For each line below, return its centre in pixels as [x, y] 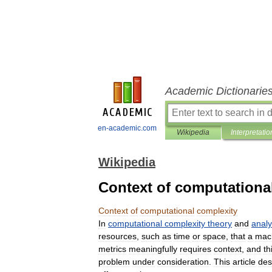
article [244, 262]
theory [220, 223]
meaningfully [153, 249]
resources [117, 236]
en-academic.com [127, 128]
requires [195, 249]
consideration [183, 262]
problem [114, 262]
